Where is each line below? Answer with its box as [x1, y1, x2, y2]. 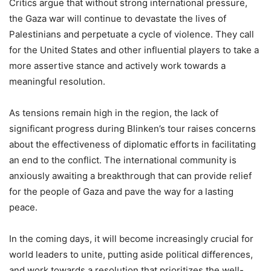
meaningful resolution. [9, 76, 105, 88]
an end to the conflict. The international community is [9, 154, 237, 166]
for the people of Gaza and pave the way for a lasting [9, 186, 233, 198]
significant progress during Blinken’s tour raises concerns [9, 123, 256, 135]
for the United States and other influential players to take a [9, 44, 259, 56]
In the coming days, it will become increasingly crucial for [9, 233, 253, 245]
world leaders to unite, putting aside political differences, [9, 249, 253, 261]
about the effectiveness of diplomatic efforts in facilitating [9, 139, 256, 151]
